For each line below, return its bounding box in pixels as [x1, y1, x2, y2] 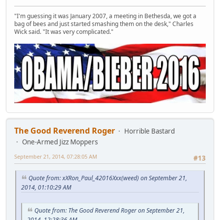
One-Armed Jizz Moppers [22, 137, 98, 146]
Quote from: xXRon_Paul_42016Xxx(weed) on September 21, [28, 174, 187, 183]
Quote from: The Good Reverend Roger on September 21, [34, 206, 185, 215]
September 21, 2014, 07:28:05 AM [14, 152, 97, 160]
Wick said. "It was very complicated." [14, 27, 113, 36]
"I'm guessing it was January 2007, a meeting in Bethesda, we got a [14, 12, 196, 21]
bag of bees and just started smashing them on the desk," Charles [14, 20, 193, 28]
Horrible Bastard [124, 126, 175, 136]
